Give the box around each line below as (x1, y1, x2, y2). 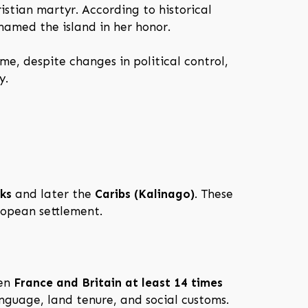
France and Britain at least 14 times (14, 276, 223, 290)
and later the (12, 186, 95, 201)
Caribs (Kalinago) (95, 186, 195, 201)
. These (195, 186, 233, 201)
